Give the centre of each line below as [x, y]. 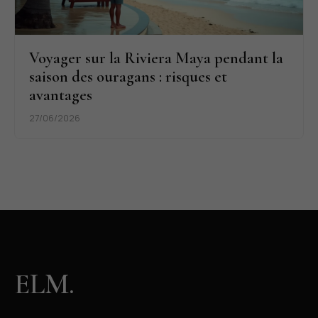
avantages [61, 95]
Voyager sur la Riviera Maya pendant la [156, 58]
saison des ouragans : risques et [128, 77]
